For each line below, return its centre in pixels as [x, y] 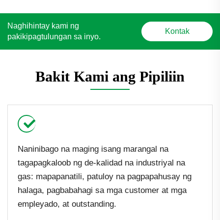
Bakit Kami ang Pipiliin [110, 76]
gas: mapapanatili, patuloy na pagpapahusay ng [105, 176]
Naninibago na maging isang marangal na [93, 149]
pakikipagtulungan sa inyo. [54, 36]
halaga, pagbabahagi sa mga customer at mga [102, 190]
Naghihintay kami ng [43, 26]
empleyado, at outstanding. [67, 204]
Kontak [177, 31]
